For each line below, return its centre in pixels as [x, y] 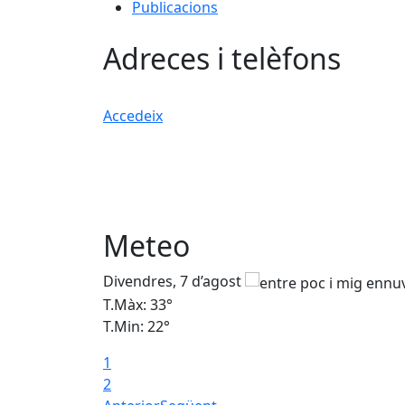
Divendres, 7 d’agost [174, 282]
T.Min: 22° [137, 327]
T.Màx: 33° [138, 305]
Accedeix [133, 115]
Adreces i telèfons [222, 58]
